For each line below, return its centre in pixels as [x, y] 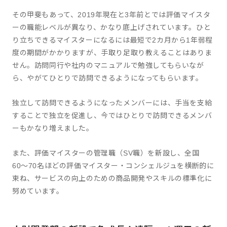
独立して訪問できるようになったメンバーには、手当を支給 [112, 103]
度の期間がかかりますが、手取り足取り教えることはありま [112, 53]
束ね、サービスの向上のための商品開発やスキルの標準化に [112, 178]
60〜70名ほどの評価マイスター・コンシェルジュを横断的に [113, 166]
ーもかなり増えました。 [53, 128]
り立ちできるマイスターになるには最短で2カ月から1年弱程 [112, 40]
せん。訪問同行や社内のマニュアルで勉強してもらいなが [108, 65]
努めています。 [38, 191]
